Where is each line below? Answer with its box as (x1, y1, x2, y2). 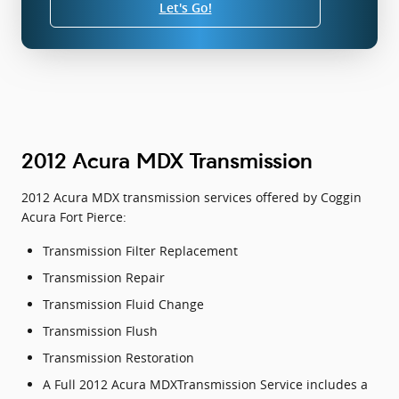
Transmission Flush (43, 322, 158, 339)
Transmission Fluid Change (43, 295, 204, 313)
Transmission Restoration (43, 348, 194, 366)
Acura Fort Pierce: (21, 208, 126, 225)
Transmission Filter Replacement (43, 241, 238, 259)
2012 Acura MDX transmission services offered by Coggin (21, 188, 362, 206)
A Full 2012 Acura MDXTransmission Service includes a (43, 375, 368, 393)
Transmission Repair (43, 268, 165, 286)
